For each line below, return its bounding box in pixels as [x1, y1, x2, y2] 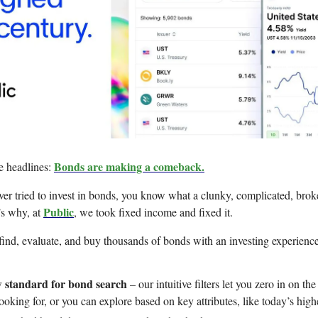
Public [43, 203, 74, 220]
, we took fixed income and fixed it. [74, 204, 233, 219]
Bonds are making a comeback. [54, 158, 204, 175]
